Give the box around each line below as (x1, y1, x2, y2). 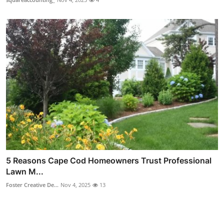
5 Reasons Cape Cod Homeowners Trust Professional (6, 155, 211, 166)
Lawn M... (6, 166, 43, 177)
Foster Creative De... (6, 181, 58, 189)
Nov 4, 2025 (60, 181, 90, 189)
